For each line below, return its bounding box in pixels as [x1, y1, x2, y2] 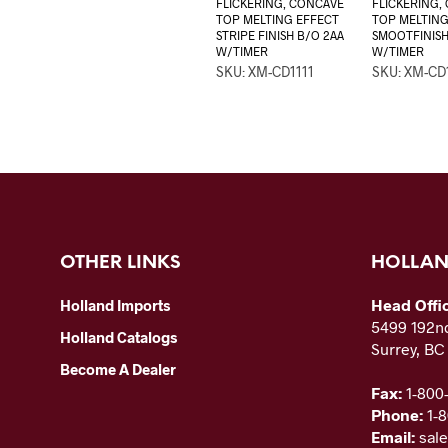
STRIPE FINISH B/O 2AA [215, 28, 344, 43]
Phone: [371, 405, 427, 425]
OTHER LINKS [60, 254, 181, 274]
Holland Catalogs [60, 328, 177, 347]
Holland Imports [60, 296, 170, 315]
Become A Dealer [60, 360, 176, 379]
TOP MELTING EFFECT [215, 12, 339, 27]
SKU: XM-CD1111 [215, 63, 314, 81]
